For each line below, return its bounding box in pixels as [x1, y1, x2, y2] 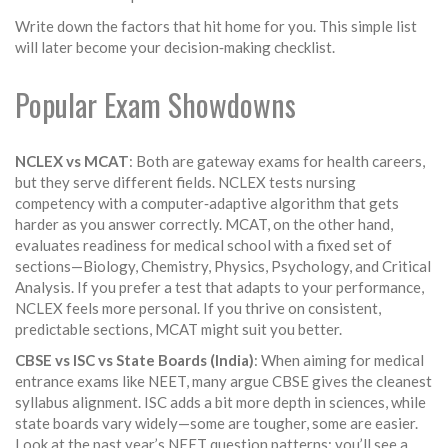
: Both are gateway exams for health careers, [129, 152, 425, 170]
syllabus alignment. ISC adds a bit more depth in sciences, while [15, 393, 426, 411]
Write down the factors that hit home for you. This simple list [15, 17, 417, 35]
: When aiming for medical [254, 351, 424, 369]
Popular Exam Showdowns [15, 82, 296, 127]
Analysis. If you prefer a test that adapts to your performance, [15, 278, 424, 296]
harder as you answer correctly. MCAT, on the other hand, [15, 215, 393, 233]
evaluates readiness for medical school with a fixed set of [15, 236, 392, 254]
